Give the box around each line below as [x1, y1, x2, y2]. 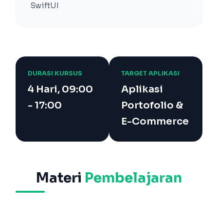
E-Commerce [121, 115, 189, 127]
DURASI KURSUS [28, 70, 82, 77]
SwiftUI [31, 1, 59, 10]
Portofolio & [121, 99, 183, 111]
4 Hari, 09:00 [28, 83, 93, 95]
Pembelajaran [85, 169, 182, 186]
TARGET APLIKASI [121, 70, 180, 77]
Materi [36, 169, 85, 186]
